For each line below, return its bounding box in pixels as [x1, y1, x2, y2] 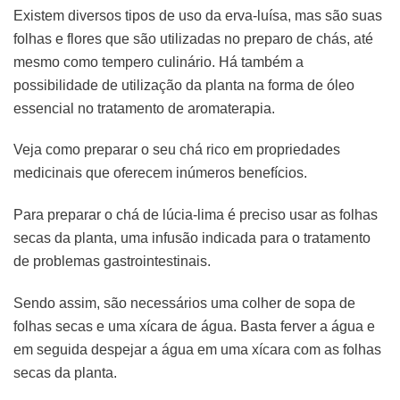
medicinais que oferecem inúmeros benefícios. [13, 165, 307, 181]
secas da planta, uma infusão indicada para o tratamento [13, 230, 371, 246]
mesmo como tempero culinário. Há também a [13, 54, 304, 70]
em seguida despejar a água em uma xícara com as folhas [13, 342, 381, 358]
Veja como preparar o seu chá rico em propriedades [13, 142, 340, 158]
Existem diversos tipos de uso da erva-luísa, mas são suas [13, 7, 382, 23]
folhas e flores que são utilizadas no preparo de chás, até [13, 30, 373, 46]
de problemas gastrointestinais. [13, 254, 214, 270]
